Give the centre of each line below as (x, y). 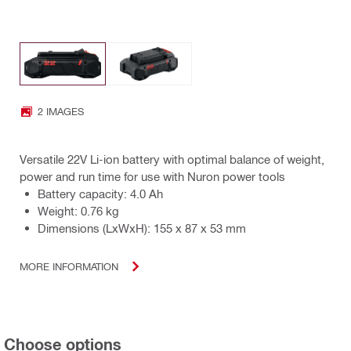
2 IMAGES (61, 111)
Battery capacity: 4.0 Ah (100, 193)
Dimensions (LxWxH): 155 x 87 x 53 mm (142, 228)
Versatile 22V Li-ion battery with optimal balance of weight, (172, 159)
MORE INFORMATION (69, 266)
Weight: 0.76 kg (78, 210)
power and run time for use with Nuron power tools (152, 176)
